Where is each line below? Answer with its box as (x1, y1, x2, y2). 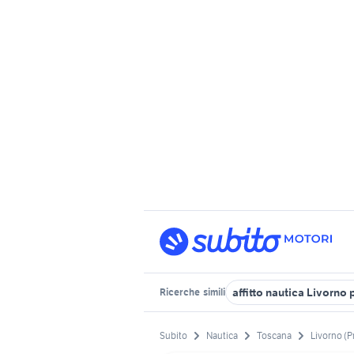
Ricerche (160, 286, 201, 298)
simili (201, 286, 225, 298)
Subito (160, 330, 187, 342)
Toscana (257, 330, 292, 342)
